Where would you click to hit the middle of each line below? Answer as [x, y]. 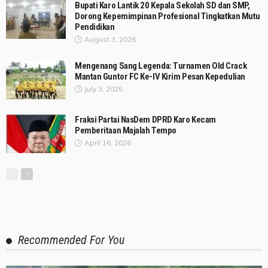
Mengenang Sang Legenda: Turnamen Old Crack [161, 66]
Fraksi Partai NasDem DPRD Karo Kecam [145, 120]
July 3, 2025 [103, 89]
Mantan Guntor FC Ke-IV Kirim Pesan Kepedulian [160, 77]
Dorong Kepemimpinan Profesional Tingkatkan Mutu [167, 16]
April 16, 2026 [108, 143]
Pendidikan [95, 27]
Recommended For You [71, 240]
